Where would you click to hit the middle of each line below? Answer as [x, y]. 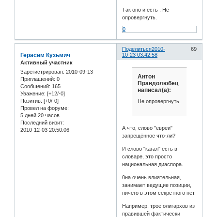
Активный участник [46, 63]
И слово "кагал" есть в [150, 148]
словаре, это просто [147, 156]
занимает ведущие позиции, [157, 185]
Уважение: [33, 94]
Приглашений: [38, 79]
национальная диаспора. [153, 164]
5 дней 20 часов [40, 116]
